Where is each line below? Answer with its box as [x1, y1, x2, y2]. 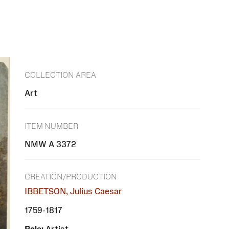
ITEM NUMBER [25, 121, 78, 130]
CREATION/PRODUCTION [25, 172, 117, 181]
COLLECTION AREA [25, 71, 96, 80]
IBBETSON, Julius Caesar [25, 187, 122, 196]
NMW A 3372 [25, 139, 76, 149]
